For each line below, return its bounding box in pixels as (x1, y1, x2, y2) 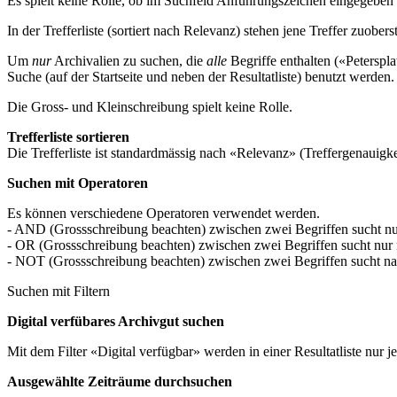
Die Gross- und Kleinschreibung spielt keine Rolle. (7, 98, 292, 114)
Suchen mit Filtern (7, 283, 110, 299)
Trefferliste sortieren (7, 128, 129, 144)
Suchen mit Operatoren (7, 175, 148, 191)
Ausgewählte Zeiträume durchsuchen (7, 373, 232, 389)
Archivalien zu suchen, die (51, 52, 206, 68)
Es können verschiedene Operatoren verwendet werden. (7, 205, 320, 221)
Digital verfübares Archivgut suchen (7, 313, 224, 329)
